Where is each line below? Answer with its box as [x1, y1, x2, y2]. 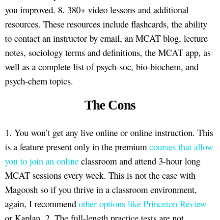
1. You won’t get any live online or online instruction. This [5, 126, 213, 139]
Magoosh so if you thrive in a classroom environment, [5, 183, 197, 196]
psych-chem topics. [5, 74, 73, 87]
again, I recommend [5, 197, 79, 210]
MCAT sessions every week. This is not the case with [5, 169, 195, 182]
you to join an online [5, 155, 79, 167]
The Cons [84, 98, 136, 113]
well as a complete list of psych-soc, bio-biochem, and [5, 60, 198, 73]
